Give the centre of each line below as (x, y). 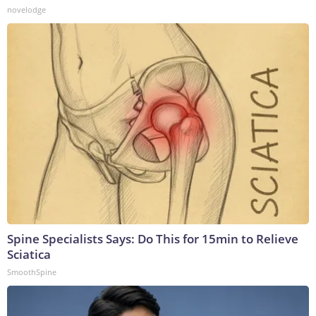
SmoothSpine (32, 272)
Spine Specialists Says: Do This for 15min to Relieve (153, 239)
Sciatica (29, 255)
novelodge (26, 10)
